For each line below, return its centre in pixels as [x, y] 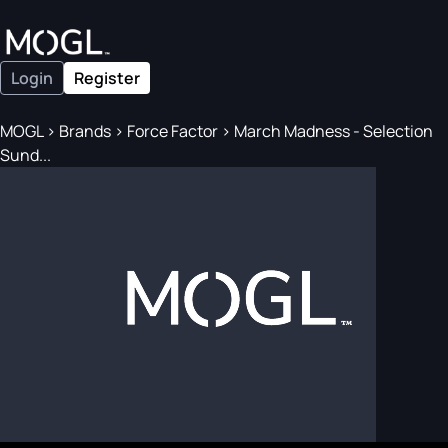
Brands [85, 131]
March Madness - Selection [332, 131]
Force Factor [172, 131]
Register [107, 78]
